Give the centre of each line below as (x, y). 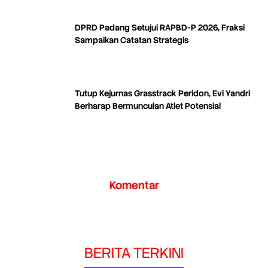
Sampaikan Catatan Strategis (132, 40)
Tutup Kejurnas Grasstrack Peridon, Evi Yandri (162, 93)
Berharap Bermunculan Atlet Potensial (148, 106)
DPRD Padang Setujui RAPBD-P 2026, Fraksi (160, 27)
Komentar (134, 185)
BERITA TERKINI (134, 252)
